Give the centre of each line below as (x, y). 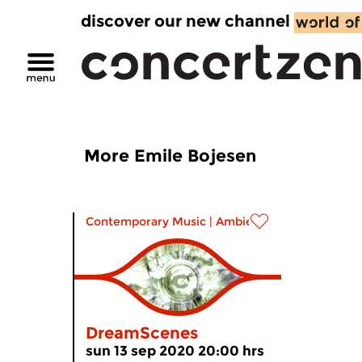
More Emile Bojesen (170, 156)
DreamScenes (142, 333)
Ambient (240, 221)
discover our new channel (185, 21)
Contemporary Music (146, 221)
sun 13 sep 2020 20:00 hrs (175, 351)
